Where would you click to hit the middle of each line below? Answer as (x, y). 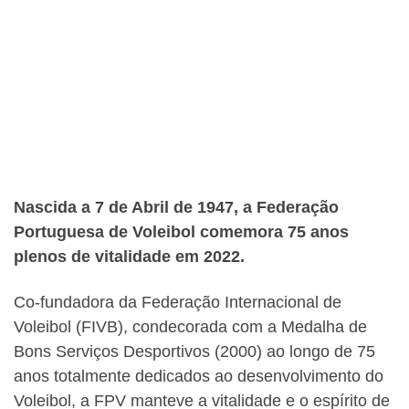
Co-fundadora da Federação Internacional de (178, 302)
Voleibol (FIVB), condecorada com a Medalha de (190, 326)
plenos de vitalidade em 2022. (129, 257)
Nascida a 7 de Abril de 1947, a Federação (176, 208)
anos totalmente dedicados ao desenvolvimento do (199, 376)
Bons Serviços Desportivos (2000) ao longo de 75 (194, 351)
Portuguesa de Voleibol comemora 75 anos (181, 232)
